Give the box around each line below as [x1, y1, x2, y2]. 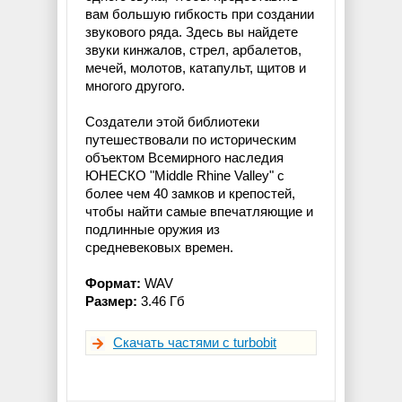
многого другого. [85, 77, 185, 93]
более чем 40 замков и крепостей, [85, 185, 295, 201]
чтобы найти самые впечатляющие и [85, 203, 313, 219]
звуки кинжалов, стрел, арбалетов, [85, 41, 301, 57]
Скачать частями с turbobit [113, 334, 276, 350]
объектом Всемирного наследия [85, 149, 284, 165]
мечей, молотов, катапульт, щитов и [85, 59, 306, 75]
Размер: [85, 293, 137, 309]
